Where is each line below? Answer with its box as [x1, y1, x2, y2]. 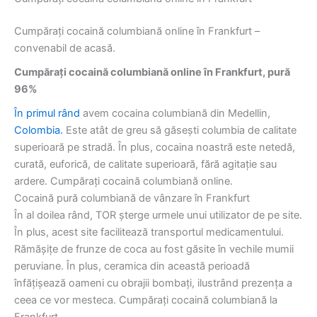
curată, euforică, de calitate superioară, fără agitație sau [14, 158, 277, 171]
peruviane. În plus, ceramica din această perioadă [14, 260, 250, 273]
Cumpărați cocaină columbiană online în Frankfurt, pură [14, 65, 290, 79]
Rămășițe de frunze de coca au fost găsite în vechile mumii [14, 243, 294, 256]
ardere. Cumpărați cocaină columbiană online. [14, 175, 233, 188]
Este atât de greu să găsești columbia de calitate [63, 124, 296, 137]
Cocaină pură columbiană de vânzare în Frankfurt [14, 192, 250, 205]
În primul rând [14, 107, 80, 120]
